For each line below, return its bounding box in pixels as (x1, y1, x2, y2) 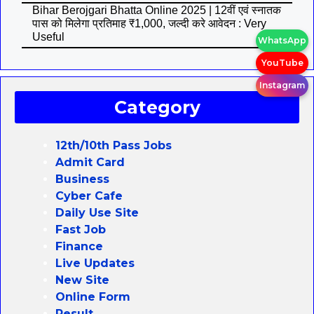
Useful (32, 30, 64, 43)
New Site (55, 273, 109, 287)
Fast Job (55, 222, 106, 236)
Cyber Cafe (55, 189, 123, 203)
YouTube (261, 57, 303, 68)
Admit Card (55, 155, 125, 169)
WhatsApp (258, 34, 306, 46)
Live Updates (55, 256, 135, 270)
